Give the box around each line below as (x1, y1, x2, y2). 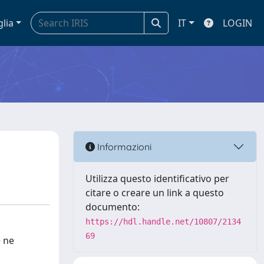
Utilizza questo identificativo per (85, 172, 229, 185)
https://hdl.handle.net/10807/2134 (85, 217, 241, 226)
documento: (85, 200, 140, 213)
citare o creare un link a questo (85, 186, 224, 199)
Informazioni (95, 140, 151, 153)
